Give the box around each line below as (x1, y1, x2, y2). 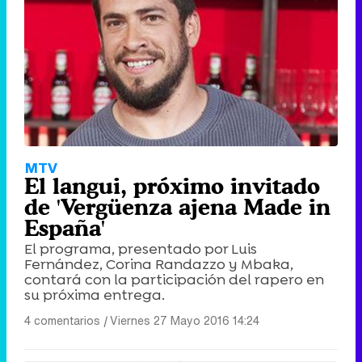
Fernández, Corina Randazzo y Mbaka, (24, 255, 293, 275)
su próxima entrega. (24, 285, 165, 305)
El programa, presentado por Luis (24, 239, 257, 259)
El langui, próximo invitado (24, 173, 320, 200)
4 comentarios (24, 312, 100, 330)
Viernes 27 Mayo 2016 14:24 (110, 312, 259, 330)
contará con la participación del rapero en (24, 270, 324, 290)
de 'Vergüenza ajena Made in (24, 194, 330, 221)
